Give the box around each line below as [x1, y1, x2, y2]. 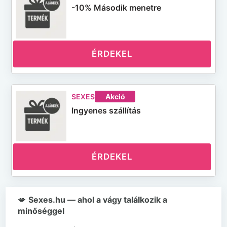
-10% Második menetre [71, 3, 162, 13]
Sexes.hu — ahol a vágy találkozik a [28, 195, 168, 205]
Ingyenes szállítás [71, 105, 141, 116]
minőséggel [18, 206, 65, 216]
